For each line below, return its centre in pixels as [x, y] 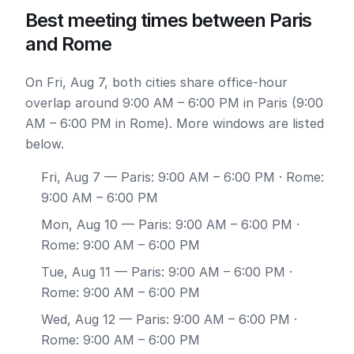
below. [45, 144]
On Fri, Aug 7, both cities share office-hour [156, 82]
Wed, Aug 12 [78, 319]
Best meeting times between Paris [168, 20]
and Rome [68, 44]
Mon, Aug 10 [79, 224]
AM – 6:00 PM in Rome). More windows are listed [175, 123]
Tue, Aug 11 [76, 272]
